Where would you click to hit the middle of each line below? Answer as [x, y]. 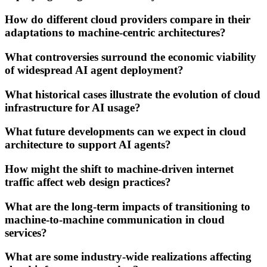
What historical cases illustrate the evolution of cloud [133, 94]
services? [26, 232]
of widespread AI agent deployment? [94, 70]
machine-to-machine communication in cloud [115, 219]
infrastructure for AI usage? [73, 107]
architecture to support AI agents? [88, 145]
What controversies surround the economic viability [131, 57]
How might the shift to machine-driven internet [119, 169]
